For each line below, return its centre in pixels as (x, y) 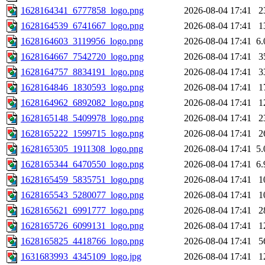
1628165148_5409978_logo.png (82, 118)
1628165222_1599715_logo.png (82, 134)
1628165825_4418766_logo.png (82, 241)
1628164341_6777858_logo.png (82, 11)
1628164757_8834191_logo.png (82, 72)
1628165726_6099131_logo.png (82, 226)
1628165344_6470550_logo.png (82, 164)
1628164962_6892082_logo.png (82, 103)
